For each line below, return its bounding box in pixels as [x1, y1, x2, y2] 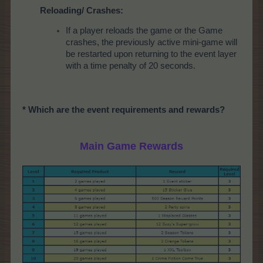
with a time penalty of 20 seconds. [66, 61, 195, 71]
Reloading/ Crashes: [40, 5, 123, 15]
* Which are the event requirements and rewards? [22, 104, 225, 114]
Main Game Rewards [80, 140, 183, 152]
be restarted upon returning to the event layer [66, 49, 237, 59]
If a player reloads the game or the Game [66, 26, 222, 36]
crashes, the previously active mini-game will [66, 38, 237, 48]
